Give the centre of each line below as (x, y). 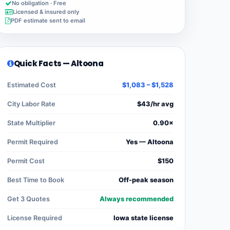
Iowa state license (143, 218)
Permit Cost (26, 161)
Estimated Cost (32, 85)
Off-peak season (146, 180)
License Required (35, 218)
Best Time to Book (36, 180)
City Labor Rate (31, 104)
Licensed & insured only (46, 12)
